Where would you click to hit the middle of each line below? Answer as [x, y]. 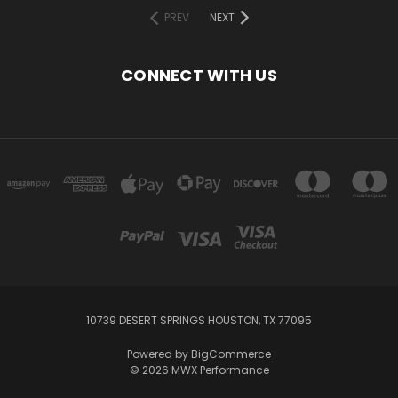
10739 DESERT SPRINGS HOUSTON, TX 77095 [199, 320]
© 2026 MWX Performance [199, 370]
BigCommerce [231, 354]
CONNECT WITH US [199, 75]
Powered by [159, 354]
